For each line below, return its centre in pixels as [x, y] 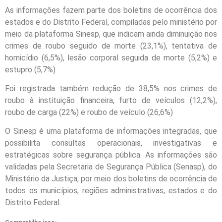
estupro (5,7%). [31, 69]
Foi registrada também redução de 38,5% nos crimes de [111, 88]
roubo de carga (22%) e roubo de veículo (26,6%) [89, 112]
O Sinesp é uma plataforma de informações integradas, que [111, 131]
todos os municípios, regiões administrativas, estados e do [111, 191]
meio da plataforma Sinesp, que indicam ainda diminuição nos [111, 34]
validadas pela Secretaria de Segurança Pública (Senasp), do [111, 167]
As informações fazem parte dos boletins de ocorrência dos [111, 10]
